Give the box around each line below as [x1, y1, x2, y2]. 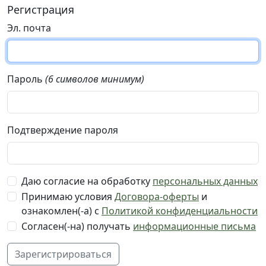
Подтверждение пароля [7, 123, 118, 137]
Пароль [7, 72, 43, 85]
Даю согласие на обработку [21, 175, 153, 188]
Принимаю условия [21, 190, 115, 203]
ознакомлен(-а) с [21, 204, 102, 217]
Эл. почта [7, 21, 51, 34]
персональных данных [153, 175, 258, 188]
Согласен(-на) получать [21, 220, 133, 233]
